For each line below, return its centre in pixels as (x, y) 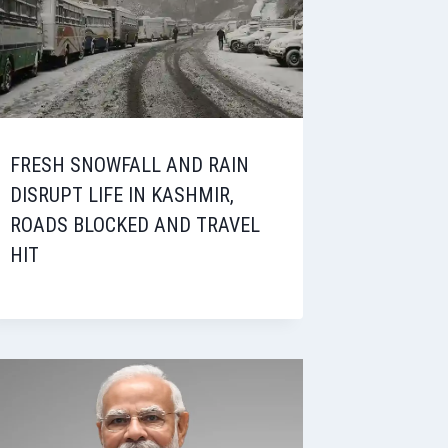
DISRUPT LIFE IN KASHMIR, (122, 195)
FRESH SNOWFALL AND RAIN (130, 165)
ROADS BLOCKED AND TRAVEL (135, 225)
